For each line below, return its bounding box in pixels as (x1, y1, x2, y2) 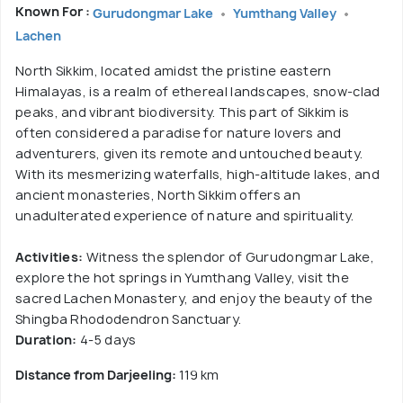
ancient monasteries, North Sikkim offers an (15, 185, 300, 203)
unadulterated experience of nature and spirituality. (15, 206, 354, 224)
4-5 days (76, 330, 137, 348)
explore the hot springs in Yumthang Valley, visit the (15, 268, 349, 286)
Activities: (15, 247, 84, 265)
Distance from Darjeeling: (15, 365, 179, 383)
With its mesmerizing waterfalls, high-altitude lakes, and (15, 165, 381, 183)
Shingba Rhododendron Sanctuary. (15, 309, 242, 327)
